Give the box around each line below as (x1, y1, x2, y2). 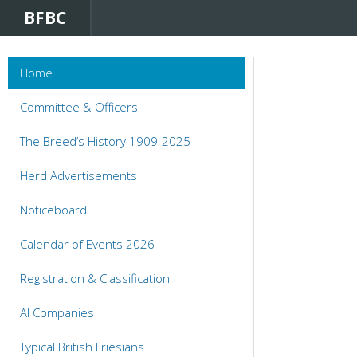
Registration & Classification (20, 270, 170, 287)
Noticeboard (20, 202, 87, 218)
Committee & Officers (20, 99, 138, 116)
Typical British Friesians (20, 339, 144, 355)
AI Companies (20, 304, 94, 321)
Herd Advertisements (20, 167, 137, 184)
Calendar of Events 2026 (20, 236, 155, 253)
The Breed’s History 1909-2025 (20, 133, 190, 150)
